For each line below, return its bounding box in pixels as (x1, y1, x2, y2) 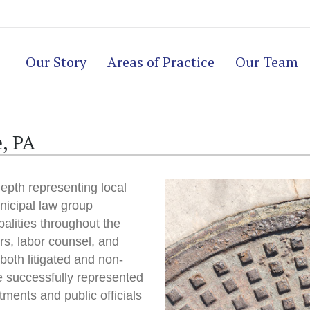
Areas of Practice (107, 53, 215, 71)
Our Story (26, 53, 86, 71)
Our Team (235, 53, 298, 71)
